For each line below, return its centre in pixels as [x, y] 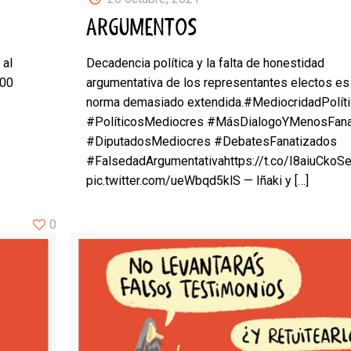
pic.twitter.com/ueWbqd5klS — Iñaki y [189, 181]
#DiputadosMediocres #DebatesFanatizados [212, 142]
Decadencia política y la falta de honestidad [206, 63]
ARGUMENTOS [142, 29]
